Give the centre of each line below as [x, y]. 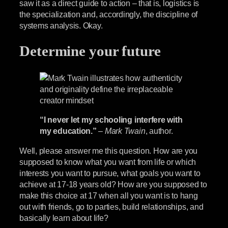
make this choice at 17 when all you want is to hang [109, 195]
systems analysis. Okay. [61, 25]
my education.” [68, 131]
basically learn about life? [64, 218]
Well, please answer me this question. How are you [109, 150]
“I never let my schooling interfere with [111, 120]
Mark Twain [125, 131]
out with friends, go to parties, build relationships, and [111, 206]
